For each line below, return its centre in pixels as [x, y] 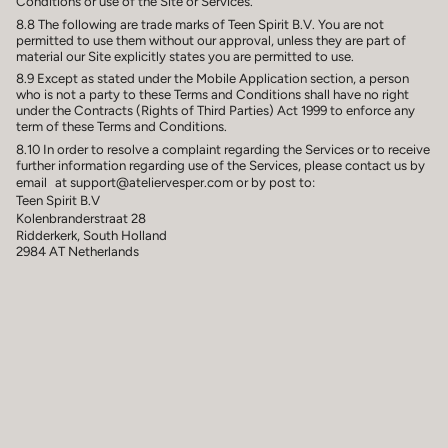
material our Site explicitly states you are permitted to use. [185, 55]
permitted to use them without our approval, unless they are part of [211, 39]
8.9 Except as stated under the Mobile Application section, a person [212, 78]
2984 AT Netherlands [77, 250]
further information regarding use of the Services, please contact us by [220, 164]
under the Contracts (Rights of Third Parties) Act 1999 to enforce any [215, 110]
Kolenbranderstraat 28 [85, 217]
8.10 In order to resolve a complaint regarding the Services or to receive [223, 148]
